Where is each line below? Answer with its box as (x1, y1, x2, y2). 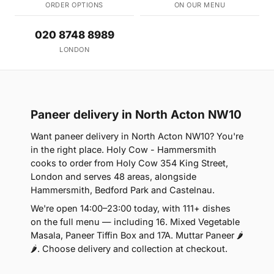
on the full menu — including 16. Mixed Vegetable (31, 216, 240, 227)
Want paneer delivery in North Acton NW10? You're (31, 130, 243, 141)
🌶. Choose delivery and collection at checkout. (31, 243, 228, 254)
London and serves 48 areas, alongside (31, 171, 196, 182)
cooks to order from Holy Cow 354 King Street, (31, 157, 228, 168)
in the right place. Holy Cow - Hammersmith (31, 144, 217, 155)
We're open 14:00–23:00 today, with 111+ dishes (31, 202, 231, 213)
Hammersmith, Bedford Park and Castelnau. (31, 184, 215, 195)
